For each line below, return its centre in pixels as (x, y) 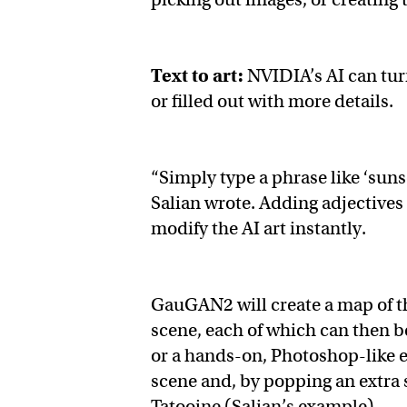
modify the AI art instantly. (259, 229)
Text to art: (199, 76)
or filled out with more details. (274, 102)
